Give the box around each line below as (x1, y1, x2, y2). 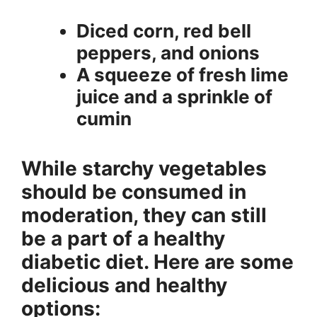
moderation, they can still (21, 202, 267, 227)
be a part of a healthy (21, 226, 225, 250)
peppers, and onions (76, 41, 260, 64)
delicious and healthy (21, 272, 227, 297)
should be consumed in (21, 179, 246, 204)
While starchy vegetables (21, 156, 267, 180)
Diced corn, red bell (76, 19, 251, 42)
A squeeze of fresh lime (76, 63, 289, 86)
